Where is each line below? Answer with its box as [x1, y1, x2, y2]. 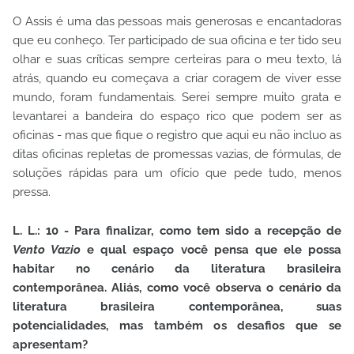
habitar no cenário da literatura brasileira [13, 262, 341, 277]
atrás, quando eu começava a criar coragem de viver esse [13, 71, 341, 86]
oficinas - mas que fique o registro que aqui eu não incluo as [13, 128, 341, 143]
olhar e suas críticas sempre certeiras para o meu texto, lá [13, 52, 341, 67]
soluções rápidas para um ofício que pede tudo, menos [13, 166, 341, 181]
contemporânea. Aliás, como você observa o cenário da [13, 281, 341, 296]
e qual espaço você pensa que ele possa [87, 243, 342, 258]
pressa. [13, 185, 54, 200]
